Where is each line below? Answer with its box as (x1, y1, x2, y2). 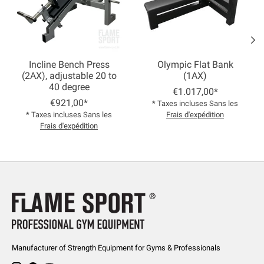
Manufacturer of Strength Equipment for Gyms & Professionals (12, 243, 220, 253)
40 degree (48, 81, 90, 93)
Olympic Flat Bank (157, 59, 233, 71)
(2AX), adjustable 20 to (21, 70, 117, 82)
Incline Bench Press (28, 59, 110, 71)
